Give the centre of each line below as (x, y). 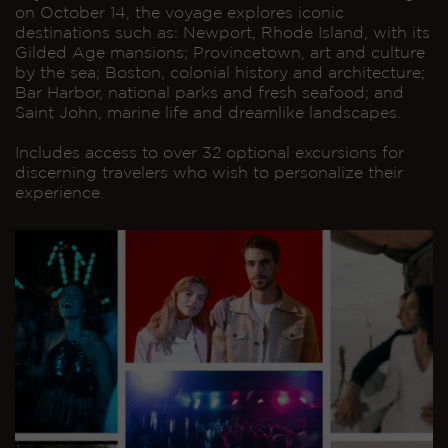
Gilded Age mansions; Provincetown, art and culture (220, 52)
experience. (59, 192)
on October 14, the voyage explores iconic (179, 12)
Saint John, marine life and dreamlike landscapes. (208, 112)
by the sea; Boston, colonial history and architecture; (220, 72)
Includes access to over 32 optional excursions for (209, 152)
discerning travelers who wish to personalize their (209, 172)
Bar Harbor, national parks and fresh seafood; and (209, 92)
